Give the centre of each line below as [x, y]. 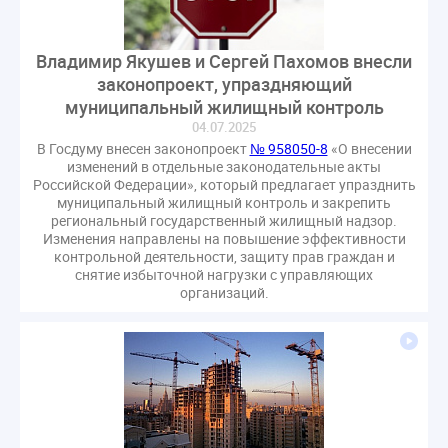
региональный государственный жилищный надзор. [224, 221]
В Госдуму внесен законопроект [143, 149]
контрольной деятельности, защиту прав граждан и [224, 257]
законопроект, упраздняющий [224, 84]
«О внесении [369, 149]
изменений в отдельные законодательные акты [224, 167]
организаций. [224, 293]
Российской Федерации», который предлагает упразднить [224, 185]
